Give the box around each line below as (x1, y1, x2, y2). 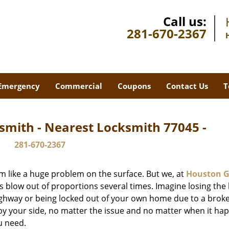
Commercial (55, 81, 102, 91)
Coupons (117, 81, 151, 91)
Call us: (163, 13, 207, 30)
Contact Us (166, 81, 208, 91)
